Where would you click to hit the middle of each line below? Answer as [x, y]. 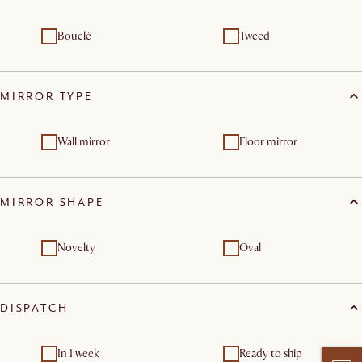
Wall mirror [84, 142]
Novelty [76, 248]
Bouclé [74, 36]
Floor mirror [268, 142]
